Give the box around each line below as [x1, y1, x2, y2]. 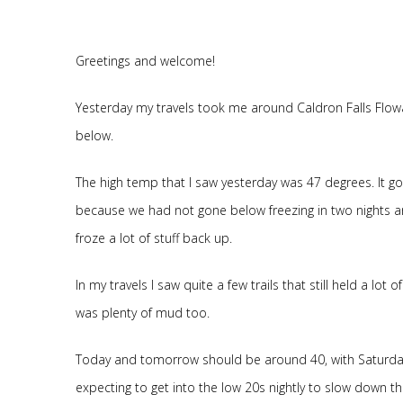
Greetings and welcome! [75, 52, 215, 69]
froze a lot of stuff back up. [75, 229, 232, 246]
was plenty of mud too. [75, 304, 210, 321]
